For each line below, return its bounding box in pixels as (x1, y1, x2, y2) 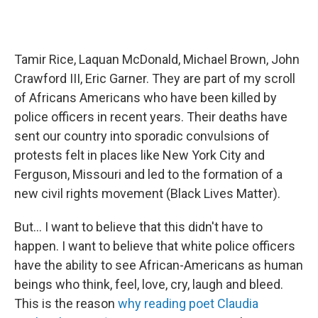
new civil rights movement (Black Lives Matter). (14, 185, 280, 201)
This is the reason (14, 295, 118, 311)
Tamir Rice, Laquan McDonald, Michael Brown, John (14, 51, 300, 67)
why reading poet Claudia (118, 295, 258, 311)
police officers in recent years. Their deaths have (14, 109, 287, 124)
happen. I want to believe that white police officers (14, 238, 295, 253)
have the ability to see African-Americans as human (14, 257, 303, 273)
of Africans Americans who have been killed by (14, 89, 277, 105)
